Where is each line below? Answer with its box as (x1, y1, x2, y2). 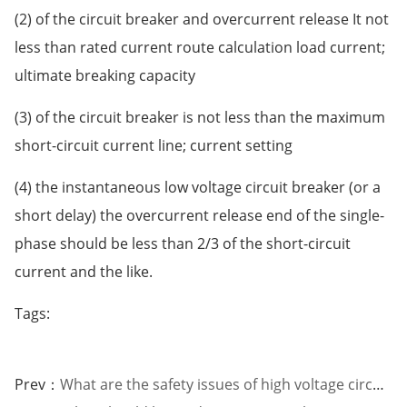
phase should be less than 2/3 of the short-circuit (14, 233, 351, 253)
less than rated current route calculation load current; (14, 36, 385, 57)
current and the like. (14, 261, 153, 282)
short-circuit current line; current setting (14, 134, 293, 155)
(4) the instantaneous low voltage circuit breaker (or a (14, 176, 381, 197)
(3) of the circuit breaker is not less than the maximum (14, 106, 385, 127)
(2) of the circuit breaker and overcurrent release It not (14, 8, 389, 29)
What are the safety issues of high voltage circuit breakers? (59, 373, 372, 394)
